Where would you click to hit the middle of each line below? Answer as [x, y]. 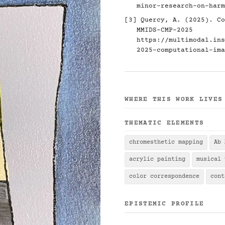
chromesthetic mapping [166, 142]
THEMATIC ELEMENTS [164, 123]
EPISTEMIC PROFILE [164, 204]
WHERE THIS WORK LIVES [174, 99]
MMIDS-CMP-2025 [165, 30]
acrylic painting [157, 159]
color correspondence [164, 177]
